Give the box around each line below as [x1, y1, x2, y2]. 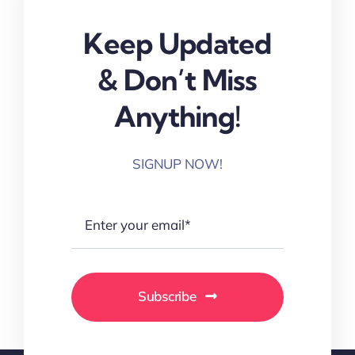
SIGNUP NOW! [132, 155, 223, 172]
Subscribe [137, 287, 197, 304]
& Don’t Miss [97, 61, 258, 97]
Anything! [113, 97, 242, 134]
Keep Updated [83, 25, 272, 61]
